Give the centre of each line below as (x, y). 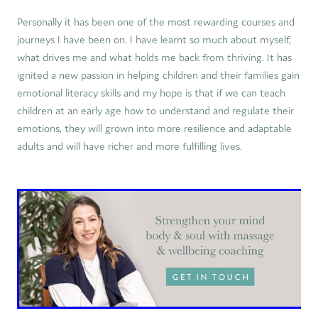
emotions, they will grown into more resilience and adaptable (154, 128)
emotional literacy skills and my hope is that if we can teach (151, 93)
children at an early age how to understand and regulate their (155, 110)
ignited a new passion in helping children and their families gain (158, 75)
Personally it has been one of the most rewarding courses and (156, 22)
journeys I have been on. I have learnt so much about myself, (154, 39)
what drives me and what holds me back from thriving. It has (154, 57)
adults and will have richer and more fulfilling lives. (130, 146)
